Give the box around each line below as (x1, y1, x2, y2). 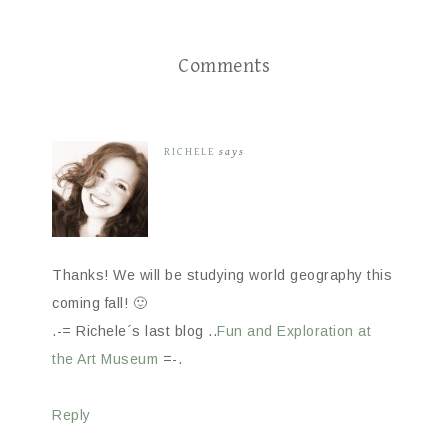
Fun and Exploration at (217, 323, 371, 340)
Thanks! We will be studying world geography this (52, 267, 392, 284)
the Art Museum (52, 351, 158, 368)
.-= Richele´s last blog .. (52, 323, 217, 340)
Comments (178, 55, 270, 79)
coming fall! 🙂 (52, 295, 147, 312)
